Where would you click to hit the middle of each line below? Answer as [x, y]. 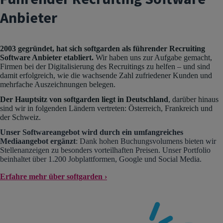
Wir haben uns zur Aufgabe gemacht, [154, 57]
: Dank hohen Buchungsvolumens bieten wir [146, 141]
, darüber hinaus [193, 99]
